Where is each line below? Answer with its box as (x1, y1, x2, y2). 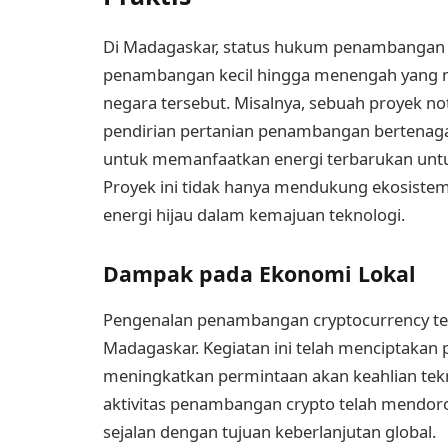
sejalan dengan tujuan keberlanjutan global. (103, 419, 436, 443)
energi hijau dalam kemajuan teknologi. (103, 203, 405, 227)
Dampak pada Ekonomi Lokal (103, 258, 416, 288)
